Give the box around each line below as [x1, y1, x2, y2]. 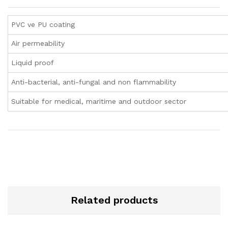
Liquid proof [11, 59, 54, 67]
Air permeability [11, 39, 65, 48]
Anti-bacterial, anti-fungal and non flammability [11, 78, 177, 87]
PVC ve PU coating [11, 20, 75, 29]
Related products [70, 194, 158, 207]
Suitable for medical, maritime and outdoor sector [11, 97, 187, 106]
